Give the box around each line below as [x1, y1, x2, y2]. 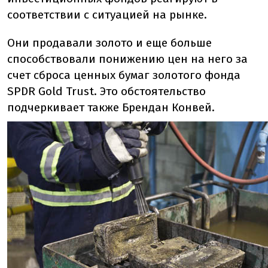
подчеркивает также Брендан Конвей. [7, 100, 215, 114]
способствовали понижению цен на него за [7, 52, 248, 66]
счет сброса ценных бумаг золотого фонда [7, 68, 240, 82]
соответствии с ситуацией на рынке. [7, 8, 207, 22]
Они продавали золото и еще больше [7, 36, 212, 50]
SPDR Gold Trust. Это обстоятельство [7, 84, 206, 98]
